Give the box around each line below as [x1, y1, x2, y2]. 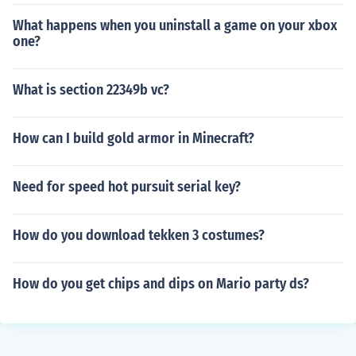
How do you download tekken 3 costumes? [13, 226, 265, 244]
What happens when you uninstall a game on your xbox [13, 17, 337, 34]
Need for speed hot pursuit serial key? [13, 178, 241, 195]
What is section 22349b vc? [13, 81, 169, 99]
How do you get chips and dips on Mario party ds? [13, 275, 309, 292]
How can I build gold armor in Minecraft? [13, 130, 254, 147]
